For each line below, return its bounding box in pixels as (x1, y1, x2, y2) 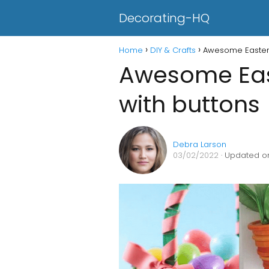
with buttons (119, 88, 260, 120)
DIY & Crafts (150, 44, 196, 56)
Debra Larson (173, 139, 226, 150)
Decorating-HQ (119, 10, 210, 26)
